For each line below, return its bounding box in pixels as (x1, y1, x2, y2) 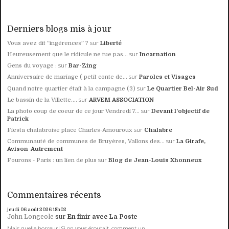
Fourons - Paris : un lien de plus (7, 157, 97, 164)
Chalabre (144, 126, 173, 133)
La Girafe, (176, 138, 206, 145)
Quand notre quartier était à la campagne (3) (7, 85, 136, 92)
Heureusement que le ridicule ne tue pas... (7, 51, 128, 58)
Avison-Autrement (7, 145, 63, 152)
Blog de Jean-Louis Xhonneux (108, 157, 202, 164)
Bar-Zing (68, 62, 97, 70)
